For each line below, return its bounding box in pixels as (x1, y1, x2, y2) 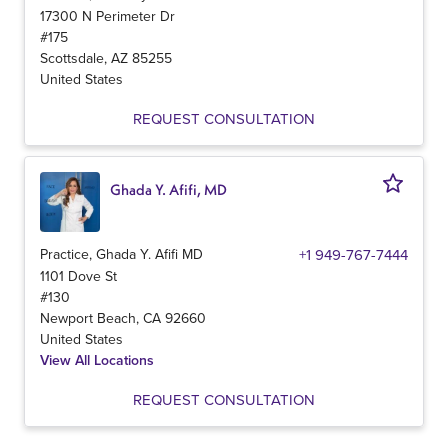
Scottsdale (40, 47, 104, 68)
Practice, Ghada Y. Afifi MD (40, 243, 203, 264)
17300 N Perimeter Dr (40, 5, 175, 26)
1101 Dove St (40, 265, 117, 286)
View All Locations (40, 349, 154, 370)
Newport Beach (40, 307, 136, 328)
